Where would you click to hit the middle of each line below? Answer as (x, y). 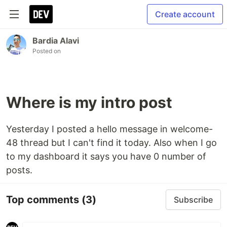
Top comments (44, 199)
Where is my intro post (89, 102)
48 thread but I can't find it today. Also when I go (111, 143)
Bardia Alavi (56, 41)
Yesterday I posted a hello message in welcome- (109, 129)
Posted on (47, 51)
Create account (185, 14)
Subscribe (193, 200)
